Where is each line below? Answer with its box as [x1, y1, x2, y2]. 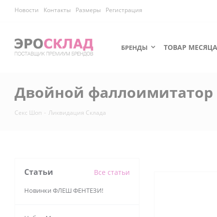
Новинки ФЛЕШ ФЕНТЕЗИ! [24, 186, 103, 195]
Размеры [76, 6, 101, 14]
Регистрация [106, 6, 142, 14]
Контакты [44, 6, 71, 14]
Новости [15, 6, 39, 14]
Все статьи [94, 168, 130, 177]
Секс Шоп [15, 108, 42, 117]
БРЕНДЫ [121, 43, 148, 52]
